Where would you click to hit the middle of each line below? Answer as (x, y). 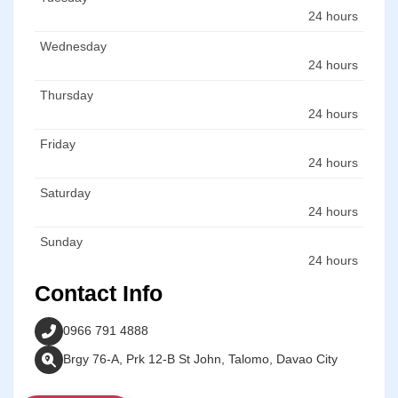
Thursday (67, 95)
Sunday (61, 241)
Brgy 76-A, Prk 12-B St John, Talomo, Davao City (200, 359)
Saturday (65, 192)
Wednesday (73, 46)
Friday (58, 143)
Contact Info (99, 293)
